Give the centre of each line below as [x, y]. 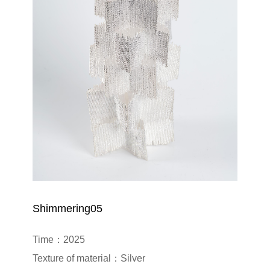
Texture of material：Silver [89, 258]
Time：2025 [59, 239]
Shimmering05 [67, 208]
